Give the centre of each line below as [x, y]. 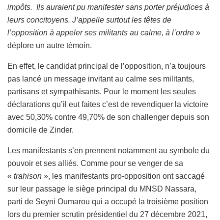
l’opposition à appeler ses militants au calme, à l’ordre [101, 33]
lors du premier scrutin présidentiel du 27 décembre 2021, [107, 215]
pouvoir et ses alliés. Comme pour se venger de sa [95, 164]
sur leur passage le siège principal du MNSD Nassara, [102, 189]
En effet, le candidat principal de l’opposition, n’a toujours [107, 66]
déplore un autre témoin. [50, 46]
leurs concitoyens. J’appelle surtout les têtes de [89, 20]
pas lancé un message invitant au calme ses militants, [101, 79]
